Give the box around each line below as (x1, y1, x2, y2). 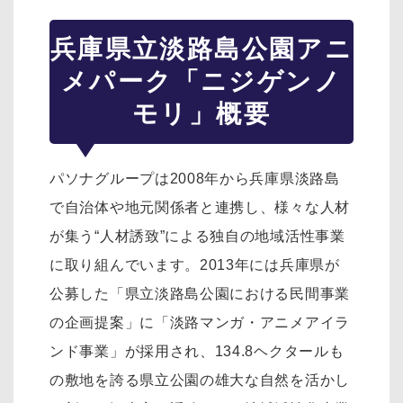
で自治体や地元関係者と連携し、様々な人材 (49, 200, 350, 216)
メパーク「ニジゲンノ (61, 67, 342, 96)
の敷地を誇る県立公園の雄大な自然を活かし (49, 372, 351, 389)
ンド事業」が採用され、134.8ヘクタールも (49, 344, 345, 360)
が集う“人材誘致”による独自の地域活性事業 (49, 228, 345, 245)
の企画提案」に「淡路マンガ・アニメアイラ (49, 315, 350, 331)
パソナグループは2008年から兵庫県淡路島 (49, 171, 340, 187)
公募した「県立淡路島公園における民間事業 (49, 286, 350, 302)
